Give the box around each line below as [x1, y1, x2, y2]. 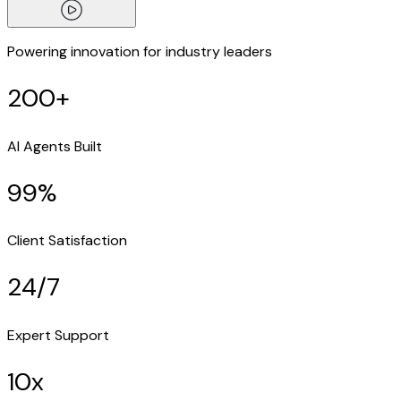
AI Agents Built [7, 136, 102, 156]
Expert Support [7, 325, 109, 345]
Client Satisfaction [7, 231, 127, 251]
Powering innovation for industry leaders [7, 42, 272, 62]
